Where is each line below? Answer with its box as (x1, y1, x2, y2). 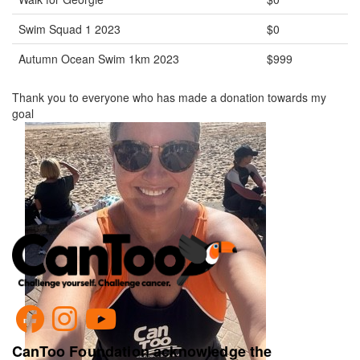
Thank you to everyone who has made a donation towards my (12, 88, 326, 105)
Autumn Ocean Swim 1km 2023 (18, 50, 179, 67)
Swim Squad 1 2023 (18, 20, 121, 37)
